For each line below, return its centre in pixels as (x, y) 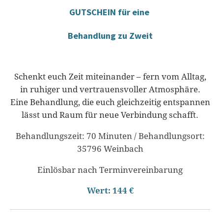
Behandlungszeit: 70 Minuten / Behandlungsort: (110, 136)
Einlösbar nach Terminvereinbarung (110, 170)
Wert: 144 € (110, 191)
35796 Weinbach (110, 149)
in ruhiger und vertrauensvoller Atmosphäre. (110, 90)
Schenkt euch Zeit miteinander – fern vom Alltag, (110, 77)
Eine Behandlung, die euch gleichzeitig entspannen (110, 102)
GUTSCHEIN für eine (110, 12)
